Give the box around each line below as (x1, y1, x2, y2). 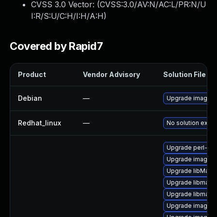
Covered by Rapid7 (10, 40, 103, 52)
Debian (18, 94, 42, 102)
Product (18, 70, 46, 78)
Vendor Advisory (83, 70, 140, 78)
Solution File (163, 70, 206, 78)
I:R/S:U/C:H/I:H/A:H (31, 11, 104, 21)
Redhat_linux (18, 119, 61, 127)
